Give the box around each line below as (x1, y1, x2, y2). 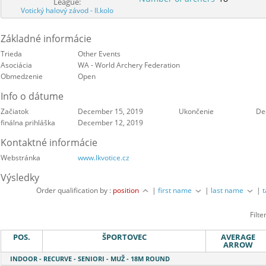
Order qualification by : (36, 185, 113, 196)
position (113, 185, 141, 196)
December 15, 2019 (78, 106, 143, 117)
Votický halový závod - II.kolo (21, 5, 114, 16)
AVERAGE (220, 232, 255, 243)
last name (211, 185, 246, 196)
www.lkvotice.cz (78, 153, 129, 163)
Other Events (78, 49, 121, 59)
